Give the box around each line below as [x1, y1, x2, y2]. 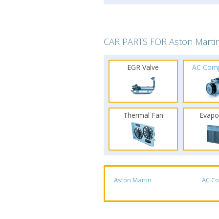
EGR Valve [127, 63, 159, 72]
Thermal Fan [123, 110, 163, 120]
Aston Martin [114, 175, 152, 184]
